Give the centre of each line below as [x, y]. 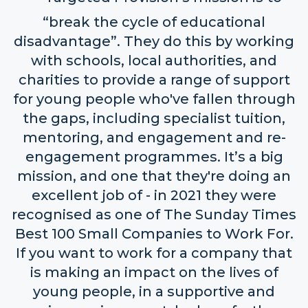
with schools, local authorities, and [154, 60]
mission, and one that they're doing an [154, 176]
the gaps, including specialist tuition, [154, 118]
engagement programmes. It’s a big [154, 157]
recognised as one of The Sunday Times [154, 214]
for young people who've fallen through [154, 99]
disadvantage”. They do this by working [154, 41]
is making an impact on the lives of [154, 272]
